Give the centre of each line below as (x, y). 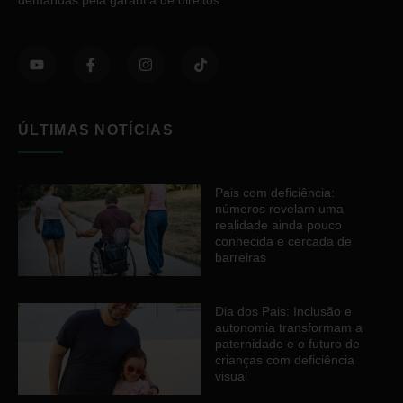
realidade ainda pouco (278, 225)
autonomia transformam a (289, 328)
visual (231, 376)
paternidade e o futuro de (287, 344)
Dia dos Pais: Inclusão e (283, 312)
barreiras (241, 258)
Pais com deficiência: (275, 193)
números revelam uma (279, 209)
